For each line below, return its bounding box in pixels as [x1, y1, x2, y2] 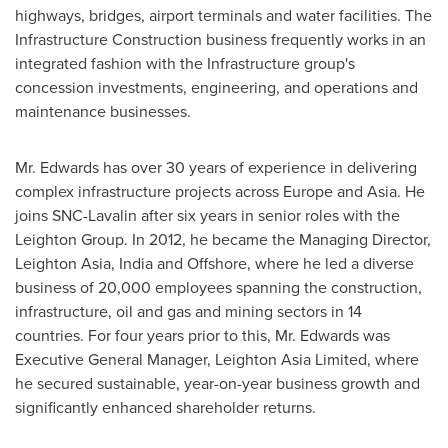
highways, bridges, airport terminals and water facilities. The [15, 4, 432, 27]
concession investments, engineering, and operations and [15, 76, 418, 99]
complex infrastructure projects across [15, 180, 283, 203]
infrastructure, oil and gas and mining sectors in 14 [15, 300, 362, 323]
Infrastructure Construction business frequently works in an [15, 28, 426, 51]
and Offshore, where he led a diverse [153, 252, 414, 275]
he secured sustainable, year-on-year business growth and [15, 372, 420, 395]
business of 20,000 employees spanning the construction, [15, 276, 422, 299]
